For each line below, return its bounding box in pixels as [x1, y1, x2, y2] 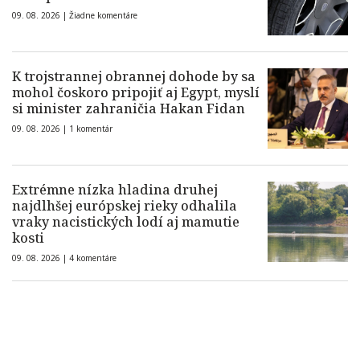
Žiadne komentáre [69, 10, 137, 21]
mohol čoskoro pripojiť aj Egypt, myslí [12, 84, 260, 101]
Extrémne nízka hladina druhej [12, 181, 218, 198]
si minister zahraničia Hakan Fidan [12, 100, 245, 117]
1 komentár [69, 123, 112, 134]
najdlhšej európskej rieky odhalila [12, 197, 237, 215]
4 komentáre [69, 252, 117, 264]
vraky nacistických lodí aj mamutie [12, 213, 239, 231]
